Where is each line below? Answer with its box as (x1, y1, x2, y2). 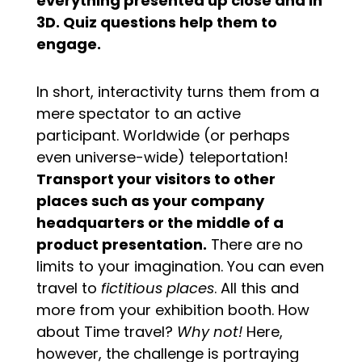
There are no (206, 234, 303, 255)
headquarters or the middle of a (36, 212, 284, 233)
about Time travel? (36, 321, 177, 342)
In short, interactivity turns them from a (36, 81, 319, 102)
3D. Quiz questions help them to (36, 11, 277, 32)
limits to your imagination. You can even (36, 255, 324, 276)
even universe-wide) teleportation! (36, 146, 288, 167)
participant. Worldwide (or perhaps (36, 124, 290, 145)
